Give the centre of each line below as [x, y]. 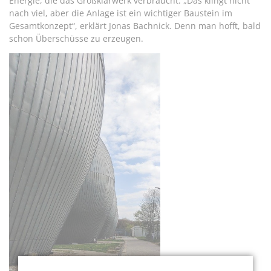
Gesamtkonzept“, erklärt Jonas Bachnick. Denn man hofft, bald [135, 25]
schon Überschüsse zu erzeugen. [76, 38]
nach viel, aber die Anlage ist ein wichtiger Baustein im [121, 13]
